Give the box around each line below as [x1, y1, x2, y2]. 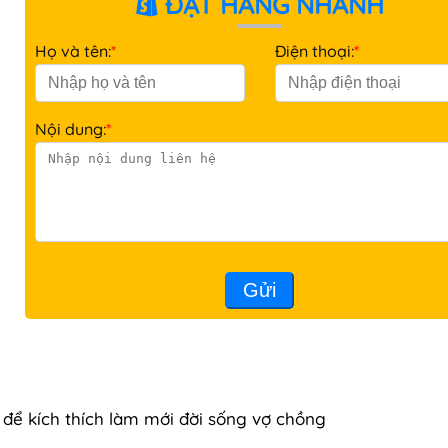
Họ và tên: [35, 40, 112, 61]
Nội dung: [35, 118, 107, 139]
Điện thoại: [274, 40, 354, 61]
